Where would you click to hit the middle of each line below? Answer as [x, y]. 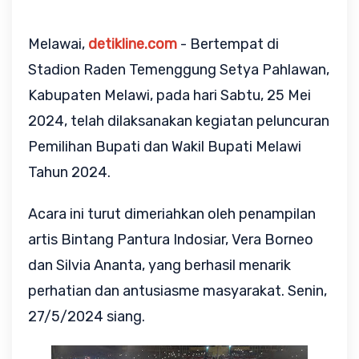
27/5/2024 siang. [87, 317]
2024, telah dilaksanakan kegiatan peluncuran [179, 121]
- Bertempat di [228, 44]
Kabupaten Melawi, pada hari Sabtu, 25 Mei [169, 95]
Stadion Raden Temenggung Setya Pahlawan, [179, 70]
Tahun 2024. [71, 172]
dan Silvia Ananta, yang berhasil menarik [159, 265]
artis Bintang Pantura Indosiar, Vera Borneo [171, 240]
